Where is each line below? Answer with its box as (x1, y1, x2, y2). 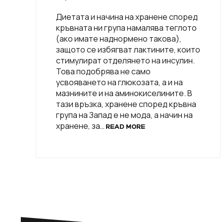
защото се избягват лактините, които (56, 44, 200, 55)
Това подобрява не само (56, 65, 151, 77)
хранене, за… (56, 120, 106, 131)
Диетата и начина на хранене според (56, 11, 198, 22)
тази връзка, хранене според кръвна (56, 98, 196, 110)
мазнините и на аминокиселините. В (56, 87, 192, 99)
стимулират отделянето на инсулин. (56, 55, 195, 66)
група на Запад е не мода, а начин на (56, 109, 193, 120)
